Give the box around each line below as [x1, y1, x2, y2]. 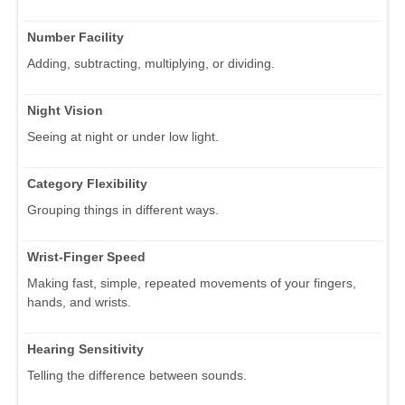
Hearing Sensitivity [27, 342, 144, 357]
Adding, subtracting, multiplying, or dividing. [27, 56, 275, 71]
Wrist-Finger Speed [27, 250, 146, 265]
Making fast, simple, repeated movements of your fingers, [27, 276, 356, 291]
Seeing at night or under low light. [27, 129, 219, 145]
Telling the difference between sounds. [27, 368, 247, 383]
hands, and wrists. [27, 295, 131, 310]
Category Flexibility [27, 176, 147, 192]
